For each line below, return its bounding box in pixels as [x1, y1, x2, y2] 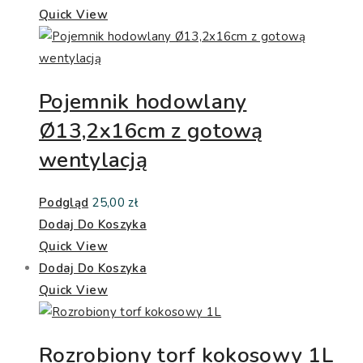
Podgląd [39, 194, 89, 211]
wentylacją [39, 145, 148, 174]
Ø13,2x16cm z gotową [39, 116, 263, 145]
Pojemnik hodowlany [39, 87, 247, 116]
